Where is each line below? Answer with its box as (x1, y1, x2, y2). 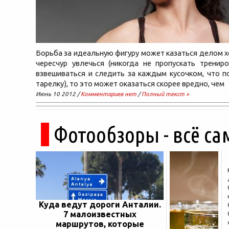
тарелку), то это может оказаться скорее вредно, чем (36, 79, 224, 88)
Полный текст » (142, 90, 189, 97)
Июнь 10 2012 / (36, 90, 81, 97)
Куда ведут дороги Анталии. (38, 200, 161, 209)
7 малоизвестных (63, 210, 136, 219)
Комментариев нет (81, 90, 136, 97)
